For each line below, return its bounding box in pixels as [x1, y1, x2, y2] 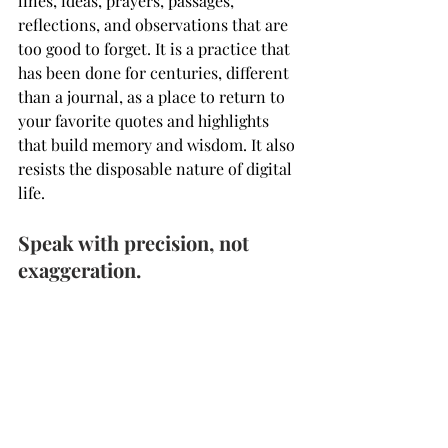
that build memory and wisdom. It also [18, 133, 299, 155]
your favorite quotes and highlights [18, 109, 273, 131]
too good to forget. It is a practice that [18, 37, 294, 59]
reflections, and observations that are [18, 13, 292, 35]
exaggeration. [18, 255, 141, 283]
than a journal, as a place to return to [18, 85, 289, 107]
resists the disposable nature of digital [18, 157, 296, 179]
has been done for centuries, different [18, 61, 293, 83]
